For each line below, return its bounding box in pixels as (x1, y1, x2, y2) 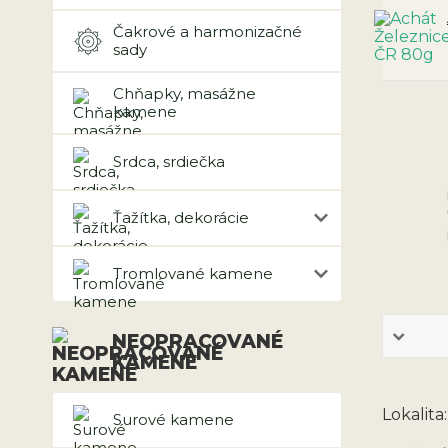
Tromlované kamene (113, 264, 273, 283)
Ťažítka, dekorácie (113, 208, 249, 227)
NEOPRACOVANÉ (112, 330, 283, 353)
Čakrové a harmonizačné (113, 22, 302, 41)
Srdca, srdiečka (113, 152, 225, 171)
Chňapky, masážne (113, 84, 256, 103)
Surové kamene (113, 410, 234, 429)
